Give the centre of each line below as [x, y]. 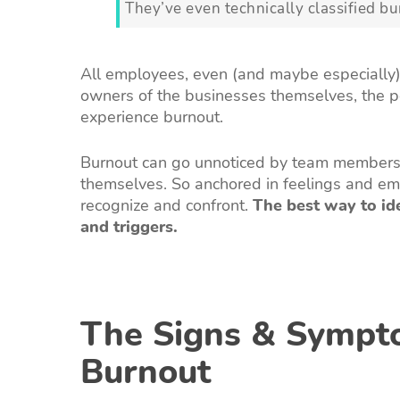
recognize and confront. [167, 205]
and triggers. [129, 226]
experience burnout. [152, 117]
